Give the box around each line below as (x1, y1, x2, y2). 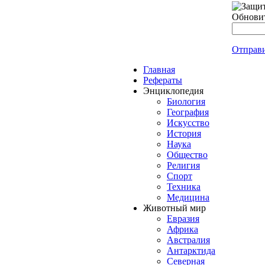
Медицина (167, 192, 209, 203)
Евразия (167, 214, 199, 224)
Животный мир (143, 203, 206, 214)
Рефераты (143, 75, 182, 86)
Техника (167, 182, 201, 192)
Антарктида (167, 245, 215, 256)
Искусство (167, 118, 209, 128)
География (167, 107, 209, 118)
